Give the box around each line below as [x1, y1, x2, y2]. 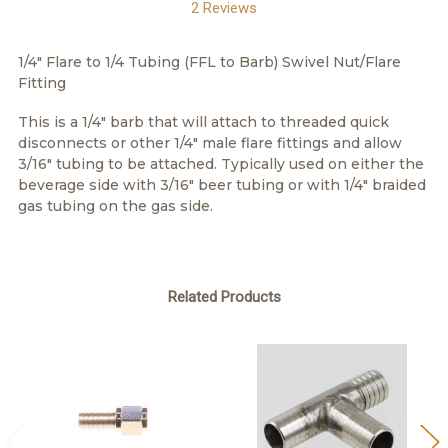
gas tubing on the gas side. [18, 196, 213, 215]
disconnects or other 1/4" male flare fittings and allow [18, 133, 402, 152]
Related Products [167, 287, 281, 306]
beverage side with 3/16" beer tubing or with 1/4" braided [18, 175, 426, 194]
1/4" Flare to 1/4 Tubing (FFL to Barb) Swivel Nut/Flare [18, 52, 401, 71]
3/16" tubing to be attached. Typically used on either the [18, 154, 424, 173]
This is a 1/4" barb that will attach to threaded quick [18, 112, 389, 131]
